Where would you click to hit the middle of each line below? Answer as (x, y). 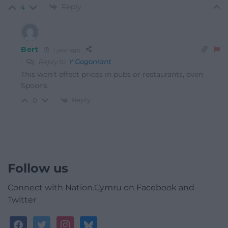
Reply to (53, 62)
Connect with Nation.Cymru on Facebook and (101, 187)
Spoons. (35, 86)
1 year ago (66, 50)
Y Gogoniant (90, 62)
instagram (78, 221)
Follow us (38, 168)
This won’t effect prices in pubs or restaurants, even (112, 75)
